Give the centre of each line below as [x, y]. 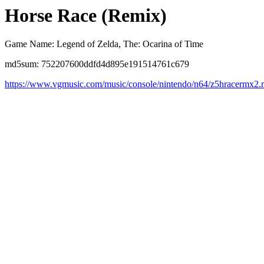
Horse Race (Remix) [86, 15]
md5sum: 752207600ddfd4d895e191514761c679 [97, 64]
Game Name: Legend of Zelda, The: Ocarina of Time [104, 44]
